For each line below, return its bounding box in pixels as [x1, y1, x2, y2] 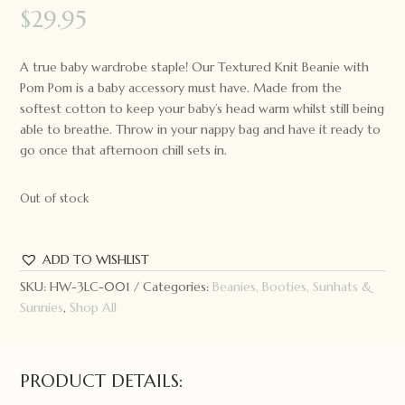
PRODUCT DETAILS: [20, 370, 184, 393]
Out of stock [20, 191, 89, 207]
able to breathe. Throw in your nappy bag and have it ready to [20, 121, 381, 138]
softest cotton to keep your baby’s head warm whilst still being [20, 100, 385, 118]
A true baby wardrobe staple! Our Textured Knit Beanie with [20, 59, 370, 76]
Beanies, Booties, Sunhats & [212, 278, 372, 296]
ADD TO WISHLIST [42, 251, 150, 268]
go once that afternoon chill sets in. [20, 142, 228, 159]
